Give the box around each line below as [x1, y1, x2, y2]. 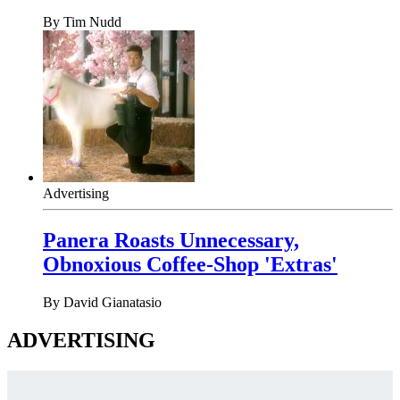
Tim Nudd [63, 14, 121, 30]
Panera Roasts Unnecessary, [43, 229, 299, 253]
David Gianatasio [63, 295, 162, 311]
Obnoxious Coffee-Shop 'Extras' [43, 253, 337, 277]
